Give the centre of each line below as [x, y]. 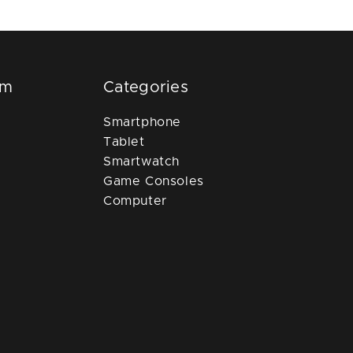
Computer [135, 201]
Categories [146, 87]
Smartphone [142, 122]
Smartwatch [141, 161]
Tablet [124, 141]
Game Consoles [154, 181]
